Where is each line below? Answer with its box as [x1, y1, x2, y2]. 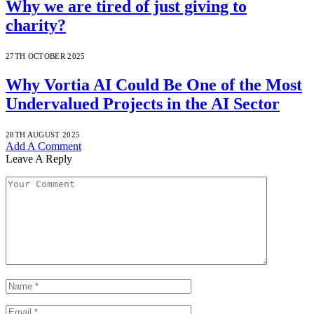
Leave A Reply [6, 152, 72, 165]
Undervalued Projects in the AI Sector [6, 94, 280, 113]
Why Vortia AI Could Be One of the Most [6, 75, 302, 94]
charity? [6, 16, 66, 35]
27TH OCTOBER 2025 [6, 52, 86, 60]
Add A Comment [6, 139, 81, 152]
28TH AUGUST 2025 [6, 130, 81, 139]
